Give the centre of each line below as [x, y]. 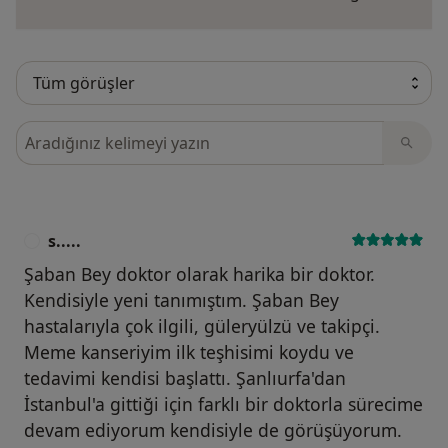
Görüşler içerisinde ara [105, 131]
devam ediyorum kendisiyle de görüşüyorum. [213, 429]
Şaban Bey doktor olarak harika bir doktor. [199, 273]
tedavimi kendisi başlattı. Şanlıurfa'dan [185, 377]
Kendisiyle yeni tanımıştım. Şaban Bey [181, 299]
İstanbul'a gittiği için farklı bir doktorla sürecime [223, 403]
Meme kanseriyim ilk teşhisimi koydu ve [189, 351]
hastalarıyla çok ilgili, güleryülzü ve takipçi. [202, 325]
